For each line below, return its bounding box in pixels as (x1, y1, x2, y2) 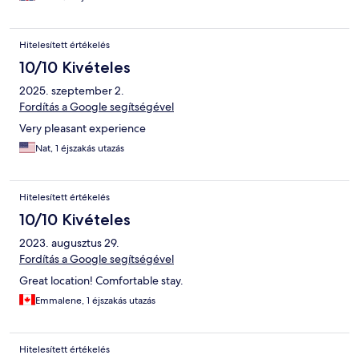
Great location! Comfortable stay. (19, 273, 184, 288)
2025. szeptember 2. (19, 83, 124, 99)
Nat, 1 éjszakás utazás (35, 142, 124, 155)
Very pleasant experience (19, 121, 146, 136)
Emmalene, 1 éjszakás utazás (35, 294, 155, 308)
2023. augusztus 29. (19, 236, 119, 251)
